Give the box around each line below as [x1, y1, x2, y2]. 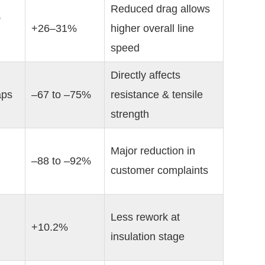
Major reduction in [111, 145, 195, 157]
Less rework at [111, 211, 180, 223]
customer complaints [111, 164, 208, 176]
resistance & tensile [111, 89, 203, 101]
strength [111, 108, 149, 120]
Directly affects [111, 69, 180, 81]
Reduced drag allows [111, 3, 210, 15]
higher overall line [111, 22, 194, 34]
